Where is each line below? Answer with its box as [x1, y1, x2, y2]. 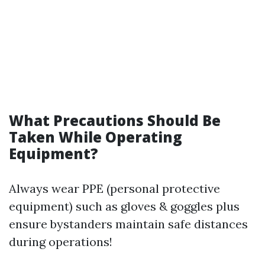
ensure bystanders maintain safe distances [9, 216, 248, 231]
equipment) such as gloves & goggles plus [9, 199, 240, 214]
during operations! [9, 234, 112, 249]
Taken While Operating [9, 127, 182, 147]
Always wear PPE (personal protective [9, 181, 220, 196]
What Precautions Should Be [9, 111, 221, 130]
